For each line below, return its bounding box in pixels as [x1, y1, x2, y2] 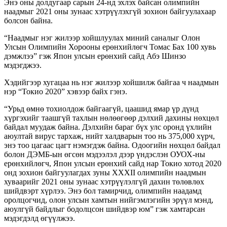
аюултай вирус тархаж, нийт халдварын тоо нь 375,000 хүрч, [4, 131, 215, 140]
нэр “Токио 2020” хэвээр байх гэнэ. [4, 87, 127, 96]
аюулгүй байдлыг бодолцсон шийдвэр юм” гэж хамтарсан [4, 204, 205, 213]
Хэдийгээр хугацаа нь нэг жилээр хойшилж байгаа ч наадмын [4, 78, 219, 87]
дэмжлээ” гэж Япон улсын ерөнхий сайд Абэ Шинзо [4, 51, 186, 60]
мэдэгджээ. [4, 60, 42, 69]
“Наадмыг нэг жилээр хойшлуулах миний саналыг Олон [4, 33, 200, 42]
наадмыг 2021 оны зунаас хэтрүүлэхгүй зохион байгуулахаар [4, 7, 216, 16]
